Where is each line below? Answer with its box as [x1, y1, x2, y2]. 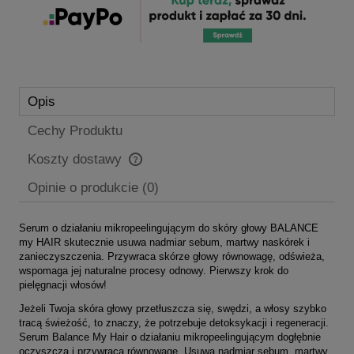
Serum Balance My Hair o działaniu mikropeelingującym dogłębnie [19, 330, 321, 343]
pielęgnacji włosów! [19, 278, 107, 291]
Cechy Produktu [28, 122, 122, 138]
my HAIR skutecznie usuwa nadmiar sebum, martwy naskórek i [19, 235, 310, 248]
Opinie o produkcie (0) [28, 179, 159, 195]
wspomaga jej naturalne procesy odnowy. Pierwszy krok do [19, 264, 288, 277]
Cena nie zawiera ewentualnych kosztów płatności [35, 162, 264, 175]
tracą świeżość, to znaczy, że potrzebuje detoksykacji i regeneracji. [19, 316, 329, 329]
